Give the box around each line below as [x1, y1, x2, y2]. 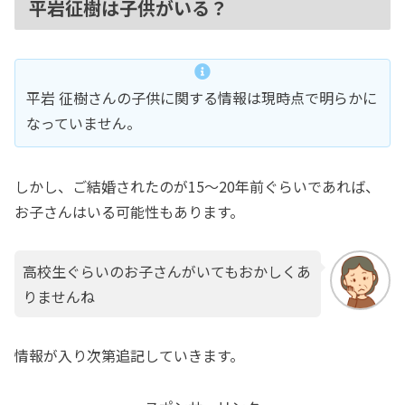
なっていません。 [26, 111, 141, 134]
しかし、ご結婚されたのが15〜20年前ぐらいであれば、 [14, 174, 380, 197]
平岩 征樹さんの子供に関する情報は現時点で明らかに [26, 86, 377, 108]
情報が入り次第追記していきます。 [14, 344, 244, 367]
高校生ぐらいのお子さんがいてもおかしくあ [23, 259, 311, 282]
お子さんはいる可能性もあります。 [14, 200, 244, 222]
